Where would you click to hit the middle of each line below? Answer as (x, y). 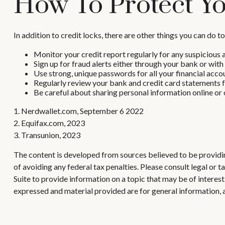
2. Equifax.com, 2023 (49, 123)
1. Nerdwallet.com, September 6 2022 (78, 111)
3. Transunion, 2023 (47, 135)
